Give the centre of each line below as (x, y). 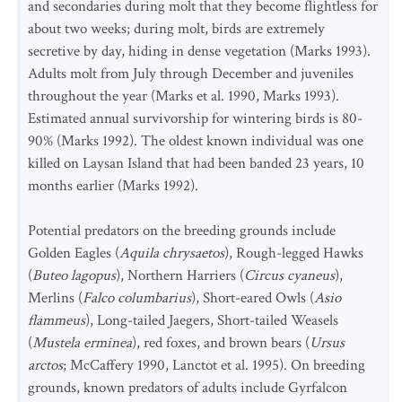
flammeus (57, 320)
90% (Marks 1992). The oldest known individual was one (196, 141)
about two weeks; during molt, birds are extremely (176, 29)
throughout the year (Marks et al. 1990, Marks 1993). (184, 96)
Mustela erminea (82, 343)
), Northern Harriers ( (180, 275)
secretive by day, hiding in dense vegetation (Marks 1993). (199, 51)
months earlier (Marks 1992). (113, 186)
